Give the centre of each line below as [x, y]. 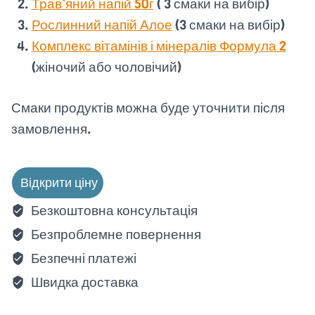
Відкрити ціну [58, 183]
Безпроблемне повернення [114, 235]
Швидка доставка [83, 283]
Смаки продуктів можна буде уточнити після [148, 108]
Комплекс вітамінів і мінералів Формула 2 [159, 46]
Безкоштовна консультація [112, 211]
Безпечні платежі [82, 259]
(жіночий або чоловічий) [106, 67]
